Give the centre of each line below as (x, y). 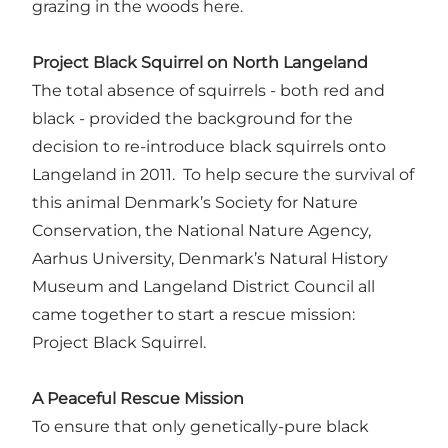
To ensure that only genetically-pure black (200, 426)
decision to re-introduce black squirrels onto (209, 146)
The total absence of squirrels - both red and (208, 90)
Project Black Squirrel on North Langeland (200, 62)
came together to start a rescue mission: (193, 314)
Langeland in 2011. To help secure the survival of (223, 174)
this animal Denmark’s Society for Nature (195, 202)
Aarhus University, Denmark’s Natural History (210, 258)
